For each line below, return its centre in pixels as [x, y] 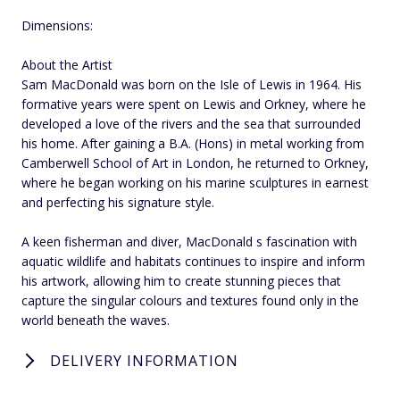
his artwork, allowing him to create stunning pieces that [181, 280]
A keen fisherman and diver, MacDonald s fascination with [189, 241]
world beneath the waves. [96, 320]
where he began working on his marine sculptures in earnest [195, 182]
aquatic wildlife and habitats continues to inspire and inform [193, 261]
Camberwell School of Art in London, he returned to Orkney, [195, 162]
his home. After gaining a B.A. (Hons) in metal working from [193, 143]
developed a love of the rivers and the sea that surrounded [191, 123]
